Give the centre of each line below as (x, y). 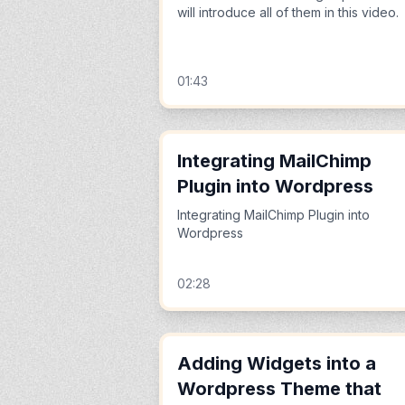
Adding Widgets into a (277, 363)
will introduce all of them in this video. (288, 12)
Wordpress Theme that (279, 389)
